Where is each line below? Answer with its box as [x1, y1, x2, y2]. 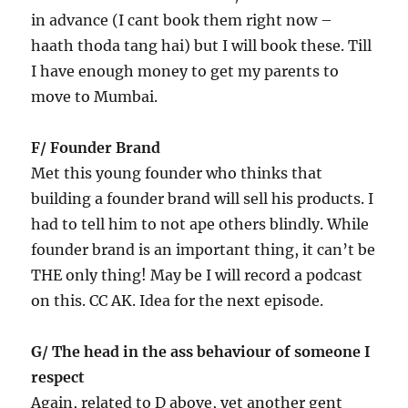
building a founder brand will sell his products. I [31, 189, 374, 208]
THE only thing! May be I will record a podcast [31, 265, 363, 284]
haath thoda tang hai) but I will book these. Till [31, 36, 372, 55]
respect [31, 367, 86, 386]
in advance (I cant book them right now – [31, 10, 333, 29]
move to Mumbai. [31, 87, 158, 106]
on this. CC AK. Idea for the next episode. [31, 291, 324, 310]
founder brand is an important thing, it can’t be [31, 240, 376, 259]
